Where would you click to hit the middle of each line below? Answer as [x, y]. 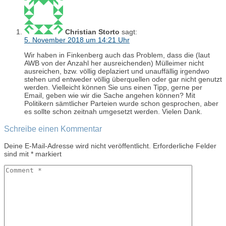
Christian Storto [92, 32]
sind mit [17, 154]
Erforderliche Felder [185, 146]
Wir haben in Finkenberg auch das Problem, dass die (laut [117, 55]
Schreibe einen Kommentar [53, 128]
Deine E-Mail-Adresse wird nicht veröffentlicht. [77, 146]
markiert [47, 154]
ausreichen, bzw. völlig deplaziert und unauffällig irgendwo [117, 71]
